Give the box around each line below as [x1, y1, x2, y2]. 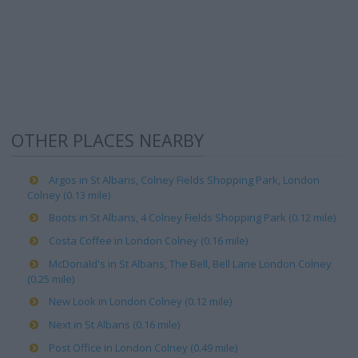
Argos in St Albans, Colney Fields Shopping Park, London [49, 173, 320, 187]
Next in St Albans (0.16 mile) [49, 317, 180, 332]
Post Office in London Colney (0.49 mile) [49, 340, 237, 355]
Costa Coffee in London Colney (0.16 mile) [49, 233, 248, 248]
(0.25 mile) [27, 272, 74, 286]
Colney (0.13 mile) [27, 188, 110, 202]
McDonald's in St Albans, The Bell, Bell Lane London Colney [49, 257, 332, 271]
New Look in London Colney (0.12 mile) [49, 294, 232, 308]
